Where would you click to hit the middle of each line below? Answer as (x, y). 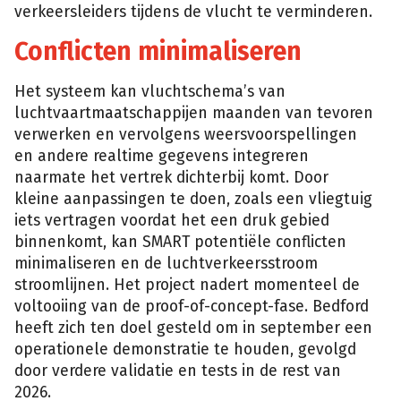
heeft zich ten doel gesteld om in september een (193, 328)
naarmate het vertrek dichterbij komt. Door (171, 177)
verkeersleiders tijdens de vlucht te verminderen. (193, 12)
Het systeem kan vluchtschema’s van (150, 91)
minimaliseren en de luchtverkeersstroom (166, 263)
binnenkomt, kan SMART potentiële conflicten (180, 242)
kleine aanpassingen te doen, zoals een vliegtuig (193, 199)
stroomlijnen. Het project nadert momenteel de (187, 285)
